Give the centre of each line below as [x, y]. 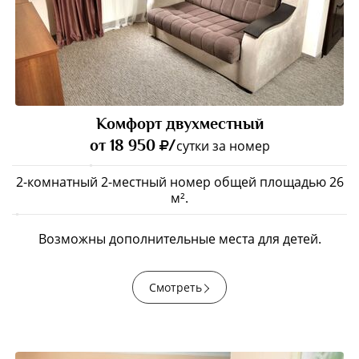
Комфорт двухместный [179, 123]
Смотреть [175, 287]
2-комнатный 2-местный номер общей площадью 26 [179, 182]
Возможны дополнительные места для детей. [179, 239]
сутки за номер [223, 146]
